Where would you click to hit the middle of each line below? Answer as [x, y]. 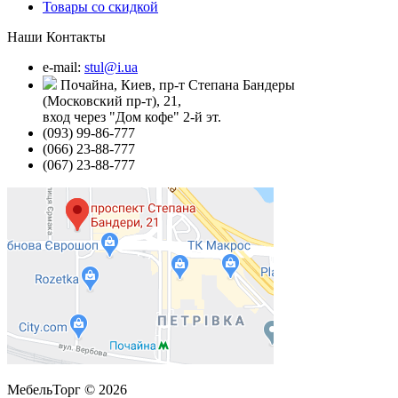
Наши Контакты [56, 36]
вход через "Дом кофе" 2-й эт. [132, 116]
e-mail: [64, 67]
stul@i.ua [111, 67]
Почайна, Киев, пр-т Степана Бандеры [176, 84]
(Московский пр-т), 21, [112, 100]
